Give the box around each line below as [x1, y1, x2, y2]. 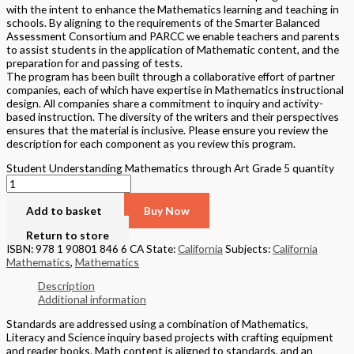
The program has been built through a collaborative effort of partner [6, 70, 335, 84]
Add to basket [26, 203, 102, 217]
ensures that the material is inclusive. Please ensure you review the [6, 123, 328, 137]
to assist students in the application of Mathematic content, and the [6, 43, 339, 57]
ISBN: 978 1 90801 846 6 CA [6, 241, 144, 255]
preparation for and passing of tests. [6, 56, 183, 70]
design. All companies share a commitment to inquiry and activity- [6, 96, 323, 111]
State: [146, 241, 178, 255]
